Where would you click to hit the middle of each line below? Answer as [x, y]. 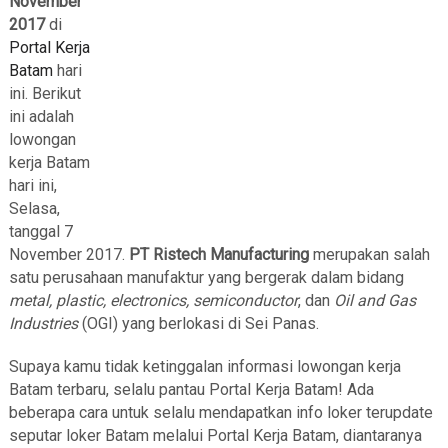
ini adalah [41, 117]
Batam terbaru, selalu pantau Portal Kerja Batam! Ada [191, 390]
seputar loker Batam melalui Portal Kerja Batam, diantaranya [215, 436]
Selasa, [34, 209]
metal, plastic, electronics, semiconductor [153, 301]
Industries [43, 324]
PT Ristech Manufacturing [218, 255]
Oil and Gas [374, 301]
